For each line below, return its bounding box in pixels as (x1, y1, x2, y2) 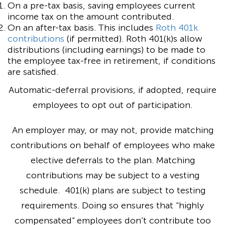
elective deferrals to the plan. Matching (30, 154, 195, 166)
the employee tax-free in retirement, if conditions (8, 55, 215, 66)
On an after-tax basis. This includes (8, 22, 156, 33)
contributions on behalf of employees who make (10, 139, 215, 151)
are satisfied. (8, 66, 58, 77)
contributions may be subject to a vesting (26, 169, 199, 181)
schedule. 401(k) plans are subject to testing (20, 184, 205, 196)
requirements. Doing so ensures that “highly (21, 199, 204, 211)
